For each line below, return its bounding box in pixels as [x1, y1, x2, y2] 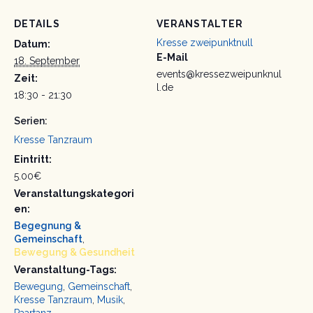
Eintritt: [14, 154, 52, 166]
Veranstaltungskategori [14, 188, 134, 200]
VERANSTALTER [156, 18, 243, 30]
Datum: [14, 38, 50, 50]
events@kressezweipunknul [156, 68, 282, 80]
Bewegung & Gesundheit [14, 247, 135, 259]
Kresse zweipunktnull [156, 37, 253, 49]
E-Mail [156, 52, 188, 64]
